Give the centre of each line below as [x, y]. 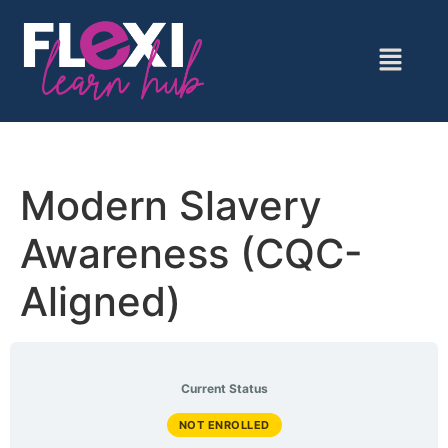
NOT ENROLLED [224, 425]
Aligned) [100, 302]
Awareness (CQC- [191, 254]
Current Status [224, 389]
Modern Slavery [171, 206]
